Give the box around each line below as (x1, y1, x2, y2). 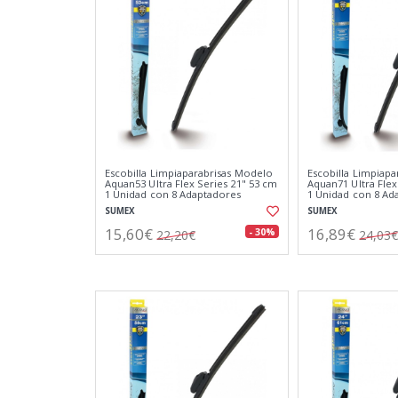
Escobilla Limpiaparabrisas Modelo (105, 166, 273, 179)
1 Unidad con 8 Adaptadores (105, 187, 242, 201)
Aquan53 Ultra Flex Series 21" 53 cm (105, 177, 277, 190)
